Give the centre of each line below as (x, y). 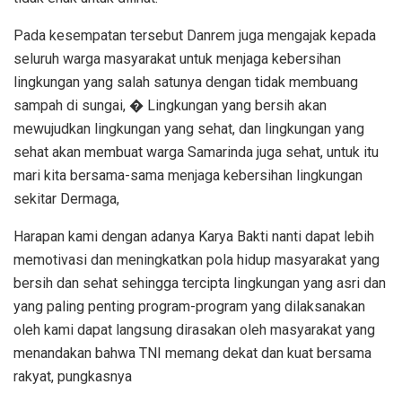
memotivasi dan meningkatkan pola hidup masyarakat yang (197, 260)
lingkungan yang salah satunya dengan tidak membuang (186, 83)
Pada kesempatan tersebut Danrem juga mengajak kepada (195, 36)
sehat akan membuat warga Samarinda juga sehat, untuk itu (196, 153)
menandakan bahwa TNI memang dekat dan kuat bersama (192, 354)
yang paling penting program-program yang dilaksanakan (189, 307)
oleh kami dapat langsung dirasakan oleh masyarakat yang (194, 330)
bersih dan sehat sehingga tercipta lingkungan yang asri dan (200, 284)
